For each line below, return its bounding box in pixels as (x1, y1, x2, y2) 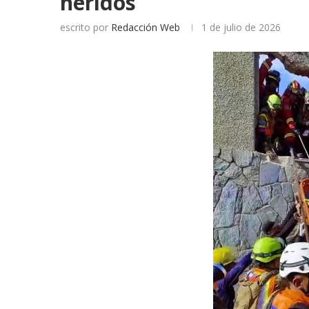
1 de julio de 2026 (201, 20, 281, 34)
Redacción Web (111, 20, 180, 34)
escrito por (60, 20, 111, 34)
